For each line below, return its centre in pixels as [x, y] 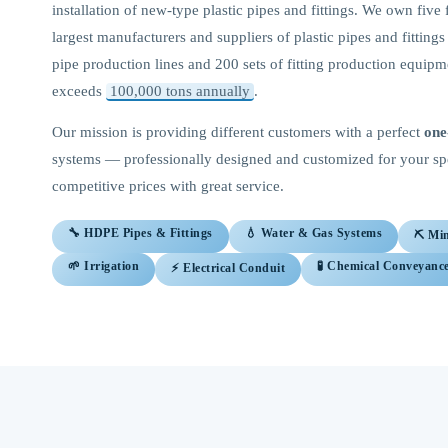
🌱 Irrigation [103, 266]
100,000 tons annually [180, 91]
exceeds [79, 91]
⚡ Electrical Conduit [228, 268]
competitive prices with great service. [168, 186]
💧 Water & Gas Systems [313, 233]
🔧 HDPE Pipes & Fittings [140, 233]
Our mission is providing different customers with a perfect [238, 132]
